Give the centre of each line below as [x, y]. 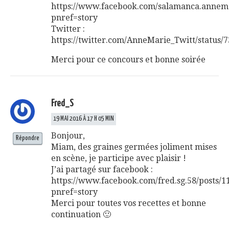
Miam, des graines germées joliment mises [134, 147]
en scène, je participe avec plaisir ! [119, 158]
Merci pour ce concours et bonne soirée [128, 59]
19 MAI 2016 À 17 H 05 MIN [84, 119]
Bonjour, [68, 135]
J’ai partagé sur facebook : [102, 169]
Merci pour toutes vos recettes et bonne [129, 203]
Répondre [28, 138]
